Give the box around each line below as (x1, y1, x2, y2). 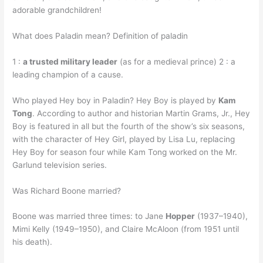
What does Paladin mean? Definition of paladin (12, 31, 188, 41)
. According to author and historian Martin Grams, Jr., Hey (32, 108, 251, 118)
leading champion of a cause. (12, 69, 124, 79)
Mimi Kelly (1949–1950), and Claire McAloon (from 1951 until (12, 224, 240, 234)
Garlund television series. (12, 160, 107, 170)
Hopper (166, 211, 195, 221)
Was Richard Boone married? (12, 186, 122, 195)
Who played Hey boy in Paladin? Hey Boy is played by (12, 95, 219, 105)
